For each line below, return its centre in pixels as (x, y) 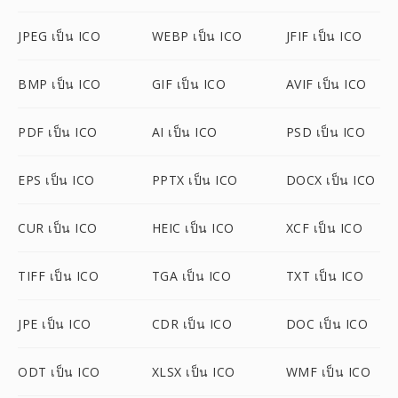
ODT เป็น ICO (59, 372)
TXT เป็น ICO (325, 276)
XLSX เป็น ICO (193, 372)
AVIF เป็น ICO (326, 84)
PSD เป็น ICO (326, 132)
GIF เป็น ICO (189, 84)
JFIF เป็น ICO (324, 36)
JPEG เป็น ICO (59, 36)
